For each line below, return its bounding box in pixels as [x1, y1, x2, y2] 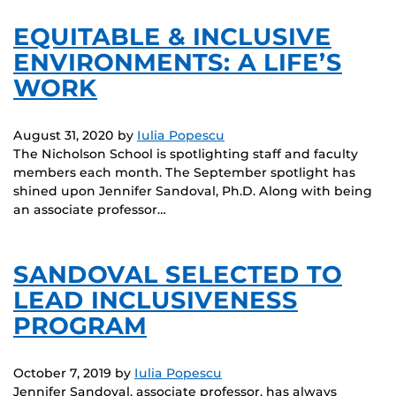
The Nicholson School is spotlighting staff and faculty [13, 145, 358, 162]
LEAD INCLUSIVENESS [13, 285, 298, 315]
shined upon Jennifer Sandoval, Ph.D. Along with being [13, 182, 372, 199]
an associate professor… [13, 201, 166, 217]
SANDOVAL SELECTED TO [13, 259, 342, 289]
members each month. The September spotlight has [13, 164, 355, 180]
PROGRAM [13, 310, 147, 340]
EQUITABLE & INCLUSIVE [13, 22, 331, 52]
